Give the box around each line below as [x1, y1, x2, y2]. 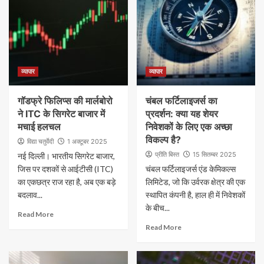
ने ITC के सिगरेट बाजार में [18, 108, 105, 120]
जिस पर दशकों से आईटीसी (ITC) [18, 164, 113, 174]
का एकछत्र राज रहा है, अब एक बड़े [18, 177, 116, 187]
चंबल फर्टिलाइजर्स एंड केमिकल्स [145, 164, 236, 174]
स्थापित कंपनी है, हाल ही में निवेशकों [145, 190, 245, 200]
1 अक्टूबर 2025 [67, 137, 107, 146]
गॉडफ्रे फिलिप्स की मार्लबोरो [18, 95, 113, 107]
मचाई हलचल [18, 121, 61, 133]
